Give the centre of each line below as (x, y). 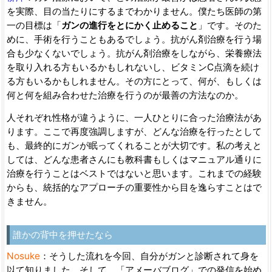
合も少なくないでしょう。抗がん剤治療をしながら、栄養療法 (134, 53)
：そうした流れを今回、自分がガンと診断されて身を (149, 256)
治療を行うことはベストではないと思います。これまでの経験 (134, 173)
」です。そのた (229, 25)
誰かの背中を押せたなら (63, 234)
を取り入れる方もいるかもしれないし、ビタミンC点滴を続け (133, 67)
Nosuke (23, 256)
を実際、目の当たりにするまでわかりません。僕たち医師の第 (134, 11)
